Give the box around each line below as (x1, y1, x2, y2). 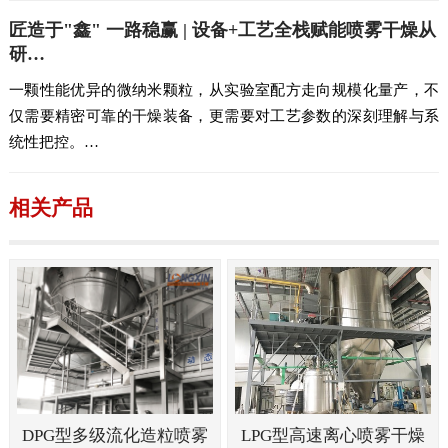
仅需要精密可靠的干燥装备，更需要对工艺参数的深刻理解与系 (8, 106, 440, 124)
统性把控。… (8, 132, 99, 150)
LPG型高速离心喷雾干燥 (240, 426, 425, 446)
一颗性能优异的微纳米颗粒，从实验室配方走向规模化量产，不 (8, 80, 440, 98)
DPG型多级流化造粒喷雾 (21, 426, 208, 446)
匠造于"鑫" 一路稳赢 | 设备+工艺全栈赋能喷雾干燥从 (8, 20, 436, 41)
